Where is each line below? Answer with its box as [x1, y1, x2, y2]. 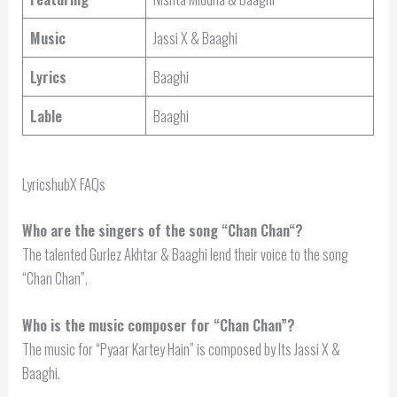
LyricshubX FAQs [22, 173, 106, 196]
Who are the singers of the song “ [22, 218, 229, 241]
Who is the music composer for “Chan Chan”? [22, 313, 296, 336]
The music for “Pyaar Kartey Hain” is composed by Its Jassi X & [22, 337, 341, 360]
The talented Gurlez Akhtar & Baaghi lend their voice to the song [22, 242, 349, 265]
